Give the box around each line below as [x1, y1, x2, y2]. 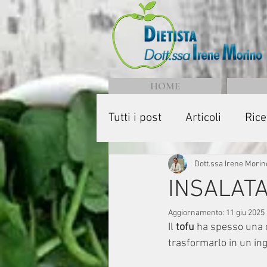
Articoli [185, 110, 221, 125]
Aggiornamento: [168, 208, 226, 218]
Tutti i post [108, 110, 162, 125]
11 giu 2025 [226, 208, 265, 218]
